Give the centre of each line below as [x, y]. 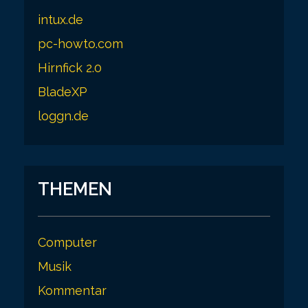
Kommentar [72, 290]
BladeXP [63, 92]
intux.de [60, 20]
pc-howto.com [80, 44]
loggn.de [63, 116]
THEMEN [75, 189]
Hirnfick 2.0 [70, 68]
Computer [67, 242]
